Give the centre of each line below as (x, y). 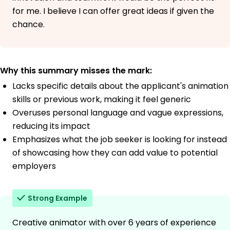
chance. (28, 25)
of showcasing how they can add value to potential (115, 153)
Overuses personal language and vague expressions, (118, 113)
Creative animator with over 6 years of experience (114, 223)
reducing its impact (51, 126)
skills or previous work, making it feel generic (102, 100)
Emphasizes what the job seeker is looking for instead (120, 140)
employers (34, 166)
